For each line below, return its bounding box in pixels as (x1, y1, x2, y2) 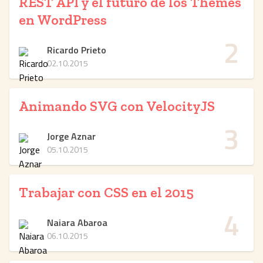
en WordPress (19, 11, 107, 28)
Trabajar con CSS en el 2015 (19, 184, 194, 201)
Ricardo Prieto (47, 43, 106, 57)
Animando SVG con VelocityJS (19, 97, 215, 114)
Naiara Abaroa (47, 215, 107, 230)
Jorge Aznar (47, 129, 96, 143)
